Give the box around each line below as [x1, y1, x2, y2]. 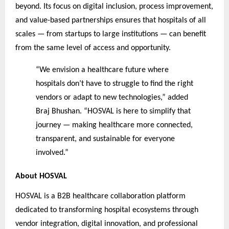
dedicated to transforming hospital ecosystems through [15, 206, 198, 215]
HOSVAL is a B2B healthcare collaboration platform [15, 192, 186, 201]
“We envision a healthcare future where [35, 65, 169, 74]
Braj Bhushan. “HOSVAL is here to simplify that [35, 107, 191, 116]
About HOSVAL [15, 172, 67, 181]
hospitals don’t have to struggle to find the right [35, 79, 193, 88]
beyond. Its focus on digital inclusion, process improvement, [15, 2, 213, 11]
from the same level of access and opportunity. [15, 43, 171, 52]
